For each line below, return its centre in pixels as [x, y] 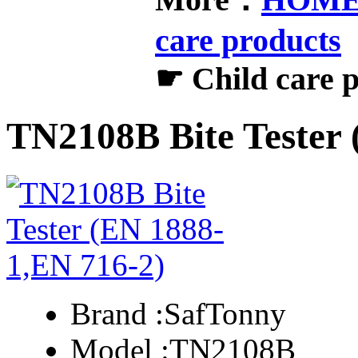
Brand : [117, 313]
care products [248, 40]
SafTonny [225, 313]
